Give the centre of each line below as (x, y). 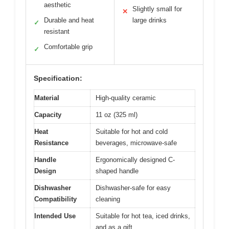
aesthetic (58, 5)
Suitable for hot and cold (132, 132)
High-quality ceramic (126, 98)
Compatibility (55, 199)
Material (47, 98)
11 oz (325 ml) (117, 115)
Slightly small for (157, 9)
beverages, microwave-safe (136, 143)
